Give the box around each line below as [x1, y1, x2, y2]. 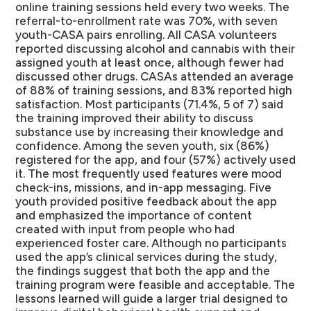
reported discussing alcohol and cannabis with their [15, 42, 295, 56]
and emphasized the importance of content [15, 208, 252, 222]
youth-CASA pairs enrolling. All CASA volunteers [15, 28, 277, 42]
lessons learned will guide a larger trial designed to [15, 292, 287, 305]
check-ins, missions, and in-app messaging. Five [15, 180, 271, 194]
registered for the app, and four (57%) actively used [15, 153, 296, 167]
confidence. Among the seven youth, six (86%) [15, 139, 269, 153]
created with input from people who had [15, 222, 235, 236]
